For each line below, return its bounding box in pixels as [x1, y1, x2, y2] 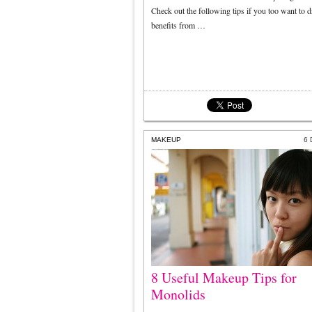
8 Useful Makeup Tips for [151, 268, 297, 287]
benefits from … [151, 19, 205, 31]
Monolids [151, 285, 205, 304]
